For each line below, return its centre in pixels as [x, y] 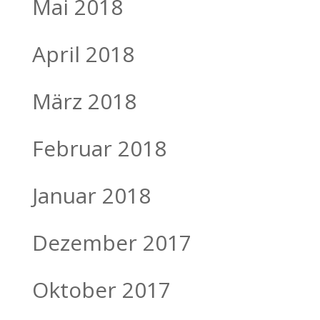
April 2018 [83, 54]
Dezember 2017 [111, 242]
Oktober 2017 [101, 289]
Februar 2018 [99, 148]
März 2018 [84, 101]
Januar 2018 [91, 195]
